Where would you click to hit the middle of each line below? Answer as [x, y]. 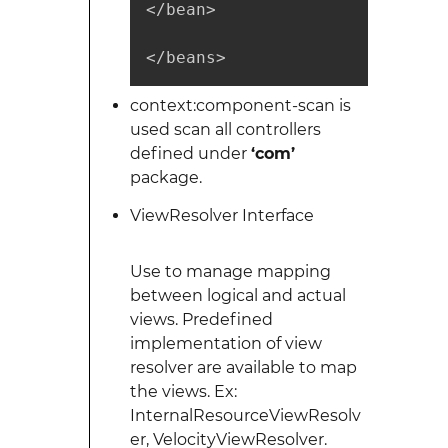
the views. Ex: [183, 391]
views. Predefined [201, 319]
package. [165, 177]
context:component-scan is [240, 105]
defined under [190, 153]
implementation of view [225, 343]
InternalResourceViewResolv [245, 415]
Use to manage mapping [230, 271]
